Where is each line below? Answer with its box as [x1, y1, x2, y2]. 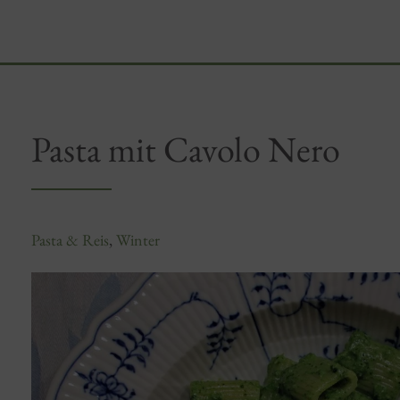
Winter [115, 229, 160, 250]
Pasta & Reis [30, 229, 109, 250]
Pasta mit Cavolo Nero [30, 126, 340, 172]
